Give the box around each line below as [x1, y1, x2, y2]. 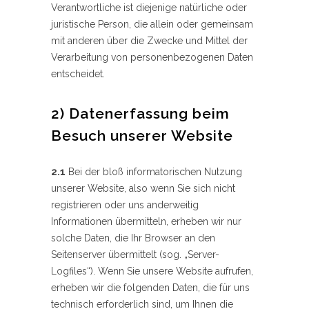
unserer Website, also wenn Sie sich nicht [51, 183, 235, 195]
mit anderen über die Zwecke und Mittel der [51, 35, 248, 47]
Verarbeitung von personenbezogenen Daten [51, 52, 253, 63]
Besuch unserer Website [51, 127, 233, 145]
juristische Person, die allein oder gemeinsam [51, 19, 253, 30]
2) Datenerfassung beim [51, 105, 230, 123]
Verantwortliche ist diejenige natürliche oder [51, 2, 247, 14]
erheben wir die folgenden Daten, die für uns [51, 282, 250, 294]
